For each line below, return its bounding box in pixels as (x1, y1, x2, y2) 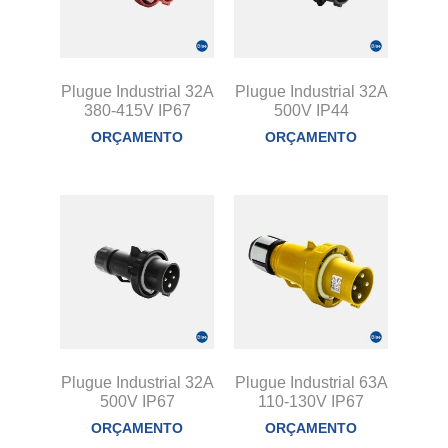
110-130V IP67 (258, 392, 364, 410)
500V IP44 (273, 101, 349, 119)
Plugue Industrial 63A (234, 373, 388, 391)
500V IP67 (99, 392, 175, 410)
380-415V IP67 (83, 101, 191, 119)
